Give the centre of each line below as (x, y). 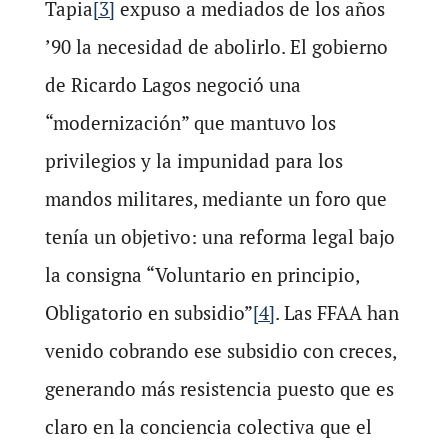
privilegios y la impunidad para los (193, 161)
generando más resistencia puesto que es (219, 389)
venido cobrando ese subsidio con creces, (220, 351)
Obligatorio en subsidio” (148, 313)
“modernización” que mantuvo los (190, 123)
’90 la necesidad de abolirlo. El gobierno (216, 47)
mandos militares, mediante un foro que (215, 199)
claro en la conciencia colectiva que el (208, 427)
